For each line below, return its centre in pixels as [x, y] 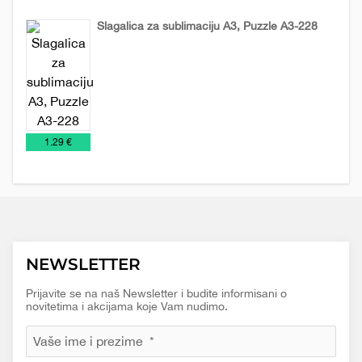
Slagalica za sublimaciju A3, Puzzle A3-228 [207, 25]
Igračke [118, 75]
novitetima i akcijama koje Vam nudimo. [127, 306]
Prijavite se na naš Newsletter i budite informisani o [156, 293]
